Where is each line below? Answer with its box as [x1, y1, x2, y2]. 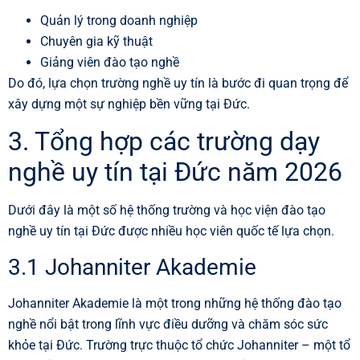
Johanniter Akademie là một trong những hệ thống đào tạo [8, 295, 342, 311]
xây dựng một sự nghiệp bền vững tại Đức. [8, 96, 250, 112]
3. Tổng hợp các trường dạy [8, 126, 320, 157]
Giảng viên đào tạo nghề [40, 55, 179, 71]
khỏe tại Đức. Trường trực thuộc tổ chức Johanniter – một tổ [8, 337, 350, 353]
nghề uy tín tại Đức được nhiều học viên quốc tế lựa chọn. [8, 223, 334, 239]
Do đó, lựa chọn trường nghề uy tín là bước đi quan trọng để [8, 76, 348, 92]
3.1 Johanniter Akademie [8, 253, 256, 280]
